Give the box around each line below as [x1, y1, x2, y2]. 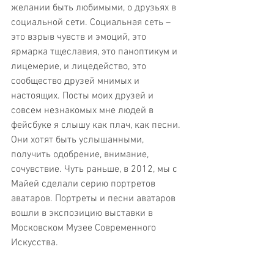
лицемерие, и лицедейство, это [11, 60, 149, 73]
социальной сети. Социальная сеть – [11, 16, 173, 29]
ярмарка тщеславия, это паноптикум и [11, 45, 180, 58]
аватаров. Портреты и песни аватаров [11, 192, 178, 205]
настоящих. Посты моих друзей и [11, 89, 156, 102]
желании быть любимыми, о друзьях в [11, 1, 179, 14]
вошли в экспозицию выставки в [11, 207, 155, 220]
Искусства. [11, 236, 61, 249]
